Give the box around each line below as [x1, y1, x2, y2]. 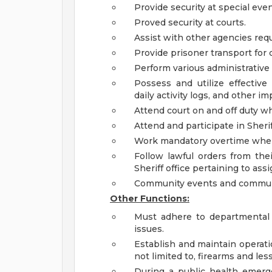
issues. [134, 223, 164, 234]
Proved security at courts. [134, 17, 246, 28]
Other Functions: [110, 193, 189, 204]
